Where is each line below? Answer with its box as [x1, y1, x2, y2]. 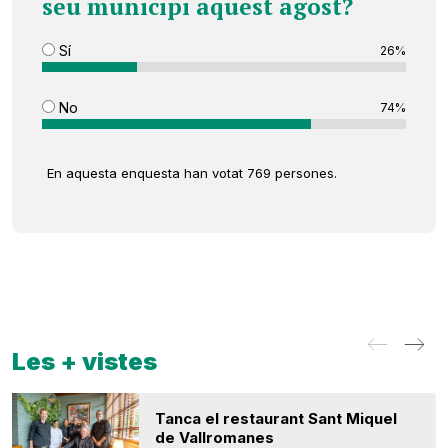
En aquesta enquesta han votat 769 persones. [47, 165, 337, 182]
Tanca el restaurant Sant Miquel [155, 409, 398, 429]
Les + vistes [12, 347, 157, 377]
